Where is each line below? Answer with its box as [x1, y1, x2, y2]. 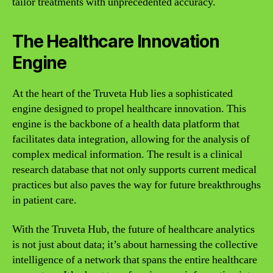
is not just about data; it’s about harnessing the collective [12, 237, 258, 252]
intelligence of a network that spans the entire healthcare [12, 252, 257, 267]
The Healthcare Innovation [12, 31, 219, 52]
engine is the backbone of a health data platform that [12, 117, 239, 131]
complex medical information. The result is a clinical [12, 147, 243, 161]
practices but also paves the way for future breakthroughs [12, 178, 261, 192]
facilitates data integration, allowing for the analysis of [12, 132, 250, 146]
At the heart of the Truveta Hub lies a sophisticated [12, 87, 233, 101]
